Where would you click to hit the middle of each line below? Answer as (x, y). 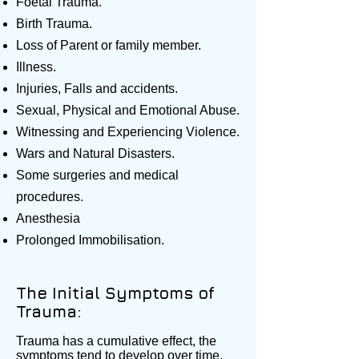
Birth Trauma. (54, 24)
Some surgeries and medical (97, 175)
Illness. (36, 67)
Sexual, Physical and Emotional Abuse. (128, 110)
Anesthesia (48, 218)
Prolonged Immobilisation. (90, 240)
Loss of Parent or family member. (109, 45)
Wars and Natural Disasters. (95, 153)
